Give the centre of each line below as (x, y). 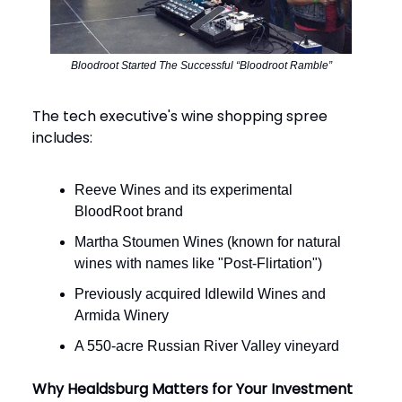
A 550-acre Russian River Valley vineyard (207, 346)
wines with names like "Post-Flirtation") (198, 264)
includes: (62, 138)
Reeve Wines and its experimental (184, 190)
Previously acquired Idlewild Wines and (200, 294)
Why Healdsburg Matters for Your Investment (192, 389)
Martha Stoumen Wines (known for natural (208, 242)
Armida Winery (122, 316)
